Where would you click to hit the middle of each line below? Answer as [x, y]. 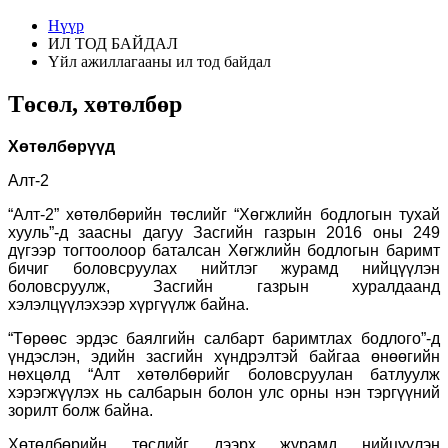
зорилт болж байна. [80, 410]
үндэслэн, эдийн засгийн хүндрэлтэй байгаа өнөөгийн [224, 356]
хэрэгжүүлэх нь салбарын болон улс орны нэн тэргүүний [224, 392]
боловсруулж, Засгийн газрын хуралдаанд [224, 286]
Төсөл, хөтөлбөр [95, 103]
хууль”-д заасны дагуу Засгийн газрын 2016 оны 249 [224, 232]
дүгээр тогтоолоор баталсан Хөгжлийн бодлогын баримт [224, 250]
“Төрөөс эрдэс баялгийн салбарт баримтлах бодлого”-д [224, 338]
